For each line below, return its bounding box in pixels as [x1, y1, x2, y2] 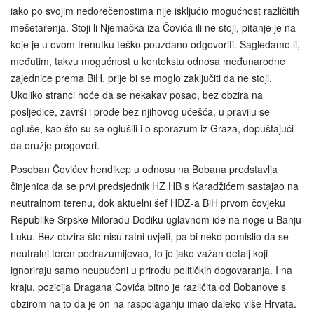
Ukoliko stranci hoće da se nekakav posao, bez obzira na [11, 87, 263, 102]
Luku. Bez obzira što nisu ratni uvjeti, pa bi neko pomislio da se [11, 228, 289, 243]
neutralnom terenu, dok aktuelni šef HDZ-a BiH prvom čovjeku [11, 195, 285, 210]
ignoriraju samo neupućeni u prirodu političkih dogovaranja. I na [11, 262, 292, 277]
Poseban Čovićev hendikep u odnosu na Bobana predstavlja [11, 161, 278, 176]
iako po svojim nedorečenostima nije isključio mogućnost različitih [11, 3, 299, 18]
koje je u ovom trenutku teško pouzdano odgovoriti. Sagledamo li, [11, 36, 300, 51]
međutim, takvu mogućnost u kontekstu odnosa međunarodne [11, 53, 285, 68]
